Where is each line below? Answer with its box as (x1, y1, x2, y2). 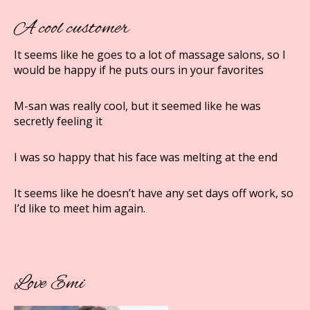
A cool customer (14, 15, 129, 42)
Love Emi (14, 271, 84, 297)
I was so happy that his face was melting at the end (14, 149, 277, 165)
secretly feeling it (14, 113, 102, 129)
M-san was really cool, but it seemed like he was (14, 98, 261, 113)
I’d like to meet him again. (14, 201, 145, 216)
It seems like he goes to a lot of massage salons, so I (14, 47, 286, 62)
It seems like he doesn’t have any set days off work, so (14, 185, 293, 201)
